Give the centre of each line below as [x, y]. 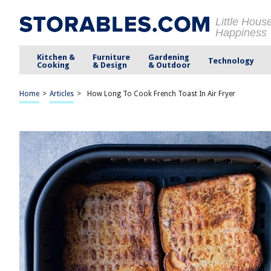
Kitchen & [56, 57]
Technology [231, 61]
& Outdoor [169, 65]
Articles [62, 94]
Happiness [241, 33]
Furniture [112, 57]
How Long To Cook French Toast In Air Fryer [161, 94]
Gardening [168, 57]
